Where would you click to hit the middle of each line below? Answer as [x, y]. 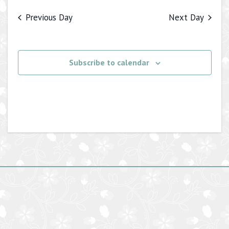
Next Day [186, 18]
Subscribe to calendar [109, 63]
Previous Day [49, 18]
